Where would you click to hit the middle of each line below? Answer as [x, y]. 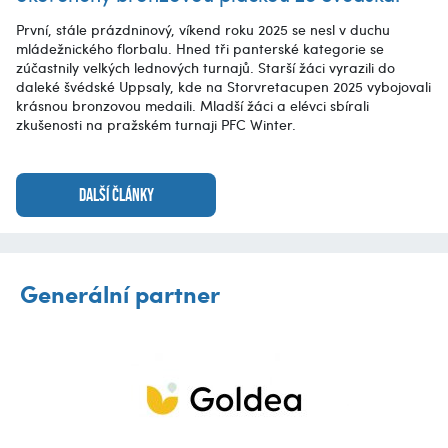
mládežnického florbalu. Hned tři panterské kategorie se [200, 48]
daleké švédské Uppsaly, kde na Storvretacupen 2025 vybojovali [223, 86]
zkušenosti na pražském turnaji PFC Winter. [156, 124]
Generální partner [120, 292]
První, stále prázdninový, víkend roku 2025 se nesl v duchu [203, 29]
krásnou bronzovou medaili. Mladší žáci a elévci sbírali [192, 105]
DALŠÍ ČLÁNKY [116, 194]
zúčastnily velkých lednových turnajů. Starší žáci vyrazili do [205, 67]
